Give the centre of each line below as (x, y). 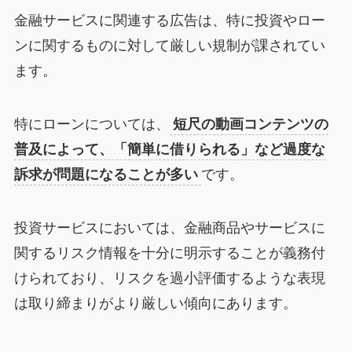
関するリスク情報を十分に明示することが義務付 (169, 253)
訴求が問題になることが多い (106, 174)
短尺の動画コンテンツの (250, 124)
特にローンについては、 (92, 124)
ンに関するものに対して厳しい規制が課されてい (169, 46)
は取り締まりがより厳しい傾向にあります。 (155, 303)
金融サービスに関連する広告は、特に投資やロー (169, 21)
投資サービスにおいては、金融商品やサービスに (169, 227)
